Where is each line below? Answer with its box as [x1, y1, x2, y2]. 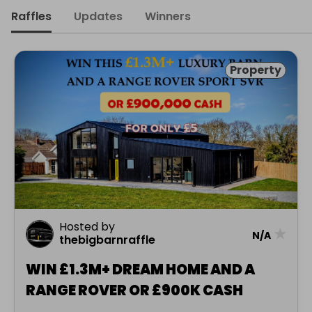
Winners [145, 8, 191, 24]
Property [230, 62, 281, 78]
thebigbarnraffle [59, 232, 155, 249]
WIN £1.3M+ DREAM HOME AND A [26, 260, 255, 280]
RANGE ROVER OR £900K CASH [26, 281, 243, 301]
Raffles [11, 8, 52, 24]
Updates [74, 8, 123, 24]
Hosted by [59, 219, 115, 235]
